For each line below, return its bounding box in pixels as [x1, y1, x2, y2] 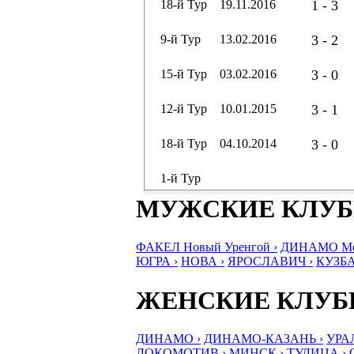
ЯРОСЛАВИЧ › [228, 254, 313, 269]
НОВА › [181, 254, 224, 269]
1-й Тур [160, 171, 201, 185]
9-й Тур [160, 32, 201, 46]
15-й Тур [160, 67, 207, 81]
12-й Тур [160, 102, 207, 115]
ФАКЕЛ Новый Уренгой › [136, 240, 277, 254]
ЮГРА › [136, 254, 178, 269]
